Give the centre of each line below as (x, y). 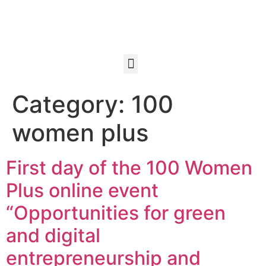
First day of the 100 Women (129, 168)
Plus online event (82, 190)
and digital (53, 235)
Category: (72, 104)
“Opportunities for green (116, 213)
